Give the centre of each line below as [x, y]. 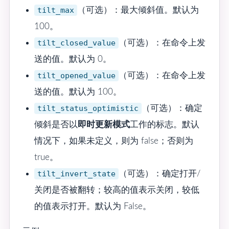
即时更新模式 [104, 124]
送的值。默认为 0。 [73, 59]
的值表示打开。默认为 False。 [93, 206]
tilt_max [55, 10]
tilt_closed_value [76, 43]
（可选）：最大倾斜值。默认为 [138, 10]
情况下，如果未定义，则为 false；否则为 [113, 141]
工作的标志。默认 [164, 124]
